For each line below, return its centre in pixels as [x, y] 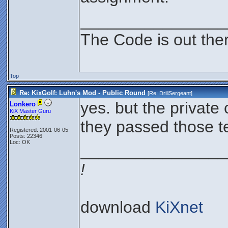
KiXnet [179, 207]
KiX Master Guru [30, 111]
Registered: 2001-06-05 [39, 130]
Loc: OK [20, 142]
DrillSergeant [175, 93]
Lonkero [23, 104]
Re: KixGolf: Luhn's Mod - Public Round [82, 93]
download [118, 207]
